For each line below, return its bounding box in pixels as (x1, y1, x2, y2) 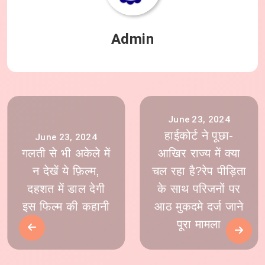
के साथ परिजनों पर (157, 182, 241, 196)
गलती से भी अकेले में (22, 147, 111, 160)
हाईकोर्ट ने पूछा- (164, 129, 234, 143)
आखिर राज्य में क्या (157, 147, 241, 160)
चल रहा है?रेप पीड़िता (151, 164, 246, 178)
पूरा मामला (176, 218, 221, 231)
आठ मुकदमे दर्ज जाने (154, 200, 244, 214)
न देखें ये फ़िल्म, (32, 164, 100, 178)
